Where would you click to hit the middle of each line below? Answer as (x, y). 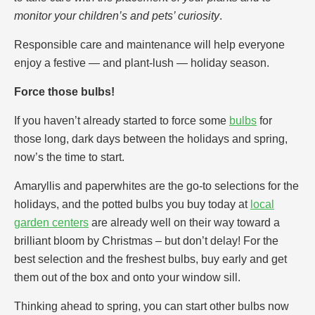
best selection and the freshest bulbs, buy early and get (150, 259)
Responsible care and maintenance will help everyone (149, 44)
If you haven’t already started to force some (122, 120)
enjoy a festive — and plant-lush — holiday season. (142, 63)
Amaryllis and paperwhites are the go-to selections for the (156, 186)
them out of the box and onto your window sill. (127, 277)
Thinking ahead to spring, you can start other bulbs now (152, 306)
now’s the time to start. (69, 157)
